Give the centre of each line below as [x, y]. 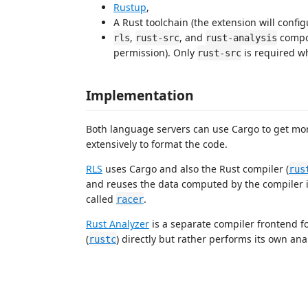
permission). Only [155, 53]
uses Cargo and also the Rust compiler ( [196, 168]
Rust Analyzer [118, 223]
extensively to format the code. [157, 144]
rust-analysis [241, 38]
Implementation [140, 95]
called [101, 199]
